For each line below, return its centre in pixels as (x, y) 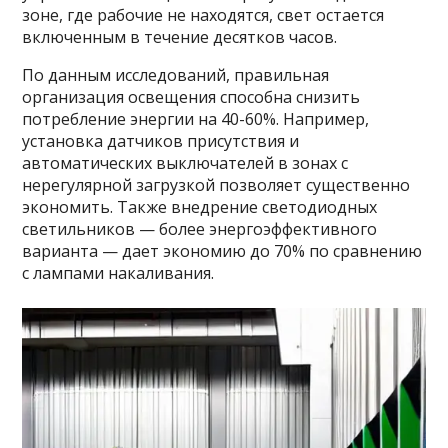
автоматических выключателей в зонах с (185, 163)
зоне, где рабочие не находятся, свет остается (203, 15)
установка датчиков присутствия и (161, 141)
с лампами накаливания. (118, 273)
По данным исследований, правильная (176, 75)
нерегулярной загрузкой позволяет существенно (216, 185)
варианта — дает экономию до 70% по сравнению (222, 251)
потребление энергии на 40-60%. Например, (196, 119)
